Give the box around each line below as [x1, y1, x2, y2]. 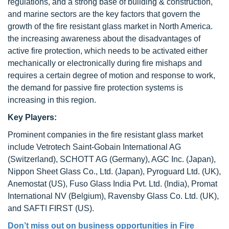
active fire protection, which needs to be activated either [8, 47, 208, 55]
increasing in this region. [8, 96, 96, 104]
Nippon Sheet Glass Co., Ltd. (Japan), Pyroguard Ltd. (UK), [8, 167, 221, 176]
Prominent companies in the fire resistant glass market [8, 130, 203, 139]
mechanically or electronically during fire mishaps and [8, 59, 202, 67]
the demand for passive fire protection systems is [8, 83, 183, 92]
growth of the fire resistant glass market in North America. [8, 22, 213, 31]
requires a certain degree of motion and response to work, [8, 71, 215, 80]
